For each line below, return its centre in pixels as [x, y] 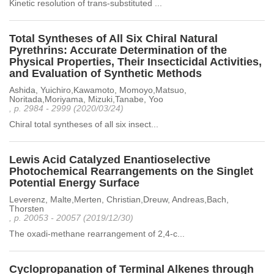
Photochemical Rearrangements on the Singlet [131, 171]
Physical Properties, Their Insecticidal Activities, [135, 62]
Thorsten [27, 209]
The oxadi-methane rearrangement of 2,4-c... [97, 234]
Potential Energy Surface [74, 183]
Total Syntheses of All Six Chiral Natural [113, 39]
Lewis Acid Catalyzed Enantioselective [110, 160]
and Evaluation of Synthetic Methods [106, 73]
